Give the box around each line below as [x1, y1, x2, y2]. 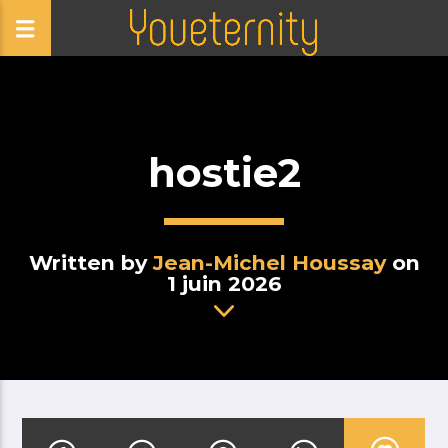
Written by [28, 250, 153, 275]
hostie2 [147, 148, 301, 197]
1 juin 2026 [166, 271, 282, 296]
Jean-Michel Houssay [152, 250, 386, 275]
